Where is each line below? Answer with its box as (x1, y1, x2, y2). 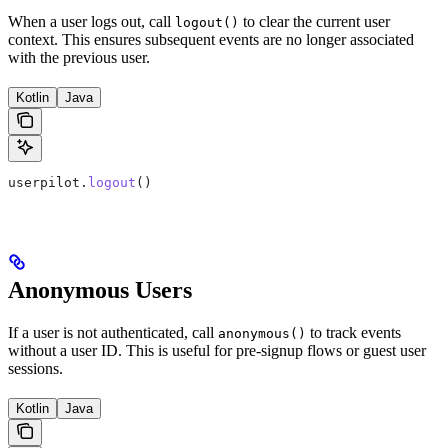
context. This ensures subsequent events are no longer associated (8, 31, 414, 49)
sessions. (8, 360, 63, 378)
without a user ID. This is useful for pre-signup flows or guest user (8, 342, 426, 360)
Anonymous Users (8, 277, 192, 304)
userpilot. (8, 175, 88, 191)
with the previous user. (8, 49, 150, 67)
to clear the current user (239, 13, 390, 31)
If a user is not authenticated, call (8, 324, 218, 342)
